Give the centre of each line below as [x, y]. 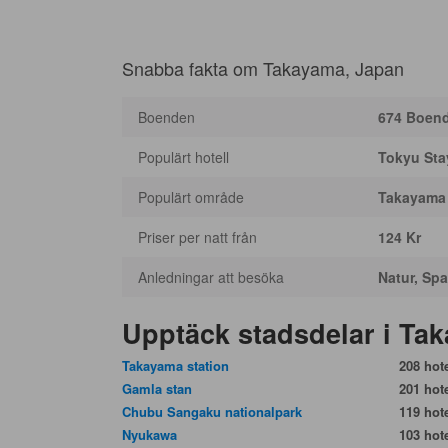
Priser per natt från [197, 236]
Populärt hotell [183, 156]
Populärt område [191, 196]
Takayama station [175, 366]
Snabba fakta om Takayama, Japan [263, 67]
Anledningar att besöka [211, 276]
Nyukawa [149, 435]
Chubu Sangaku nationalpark [212, 412]
